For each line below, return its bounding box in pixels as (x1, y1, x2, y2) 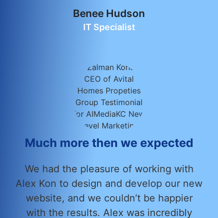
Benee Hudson (73, 7, 145, 19)
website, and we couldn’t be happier (25, 192, 193, 204)
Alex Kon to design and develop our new (16, 177, 202, 189)
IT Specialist (83, 21, 135, 32)
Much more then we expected (25, 135, 193, 150)
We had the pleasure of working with (24, 163, 194, 175)
